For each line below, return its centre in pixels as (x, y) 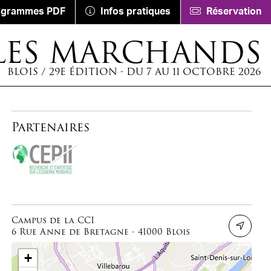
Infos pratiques (135, 12)
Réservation (234, 12)
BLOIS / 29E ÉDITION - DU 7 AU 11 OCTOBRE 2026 (135, 72)
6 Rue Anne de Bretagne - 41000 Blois (101, 231)
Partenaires (51, 127)
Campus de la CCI (53, 220)
